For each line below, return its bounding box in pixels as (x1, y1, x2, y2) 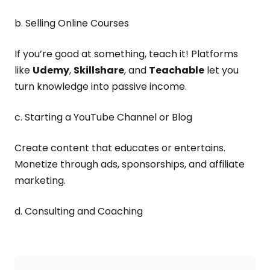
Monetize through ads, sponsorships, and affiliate (14, 157, 245, 171)
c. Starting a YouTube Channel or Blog (14, 110, 192, 124)
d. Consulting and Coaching (14, 204, 143, 218)
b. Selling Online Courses (14, 16, 129, 30)
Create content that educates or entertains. (14, 141, 225, 155)
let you (204, 63, 239, 77)
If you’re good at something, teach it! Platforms (14, 47, 238, 61)
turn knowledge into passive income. (14, 80, 187, 93)
